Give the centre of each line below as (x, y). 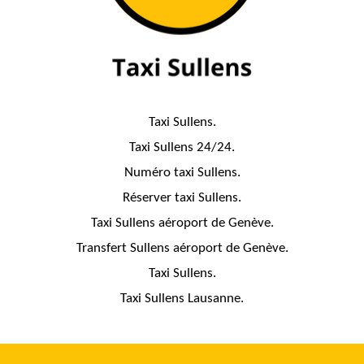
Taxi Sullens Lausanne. (182, 298)
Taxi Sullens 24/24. (182, 147)
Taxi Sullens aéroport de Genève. (182, 223)
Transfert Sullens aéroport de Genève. (182, 248)
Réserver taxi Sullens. (182, 197)
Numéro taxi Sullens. (182, 172)
